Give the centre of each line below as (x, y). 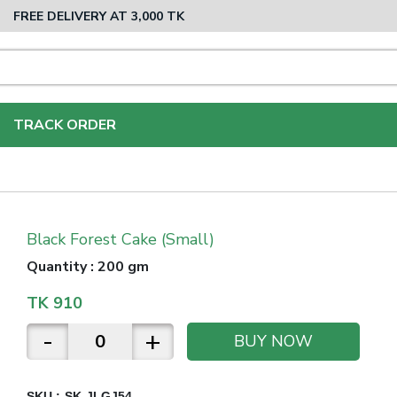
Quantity (56, 267)
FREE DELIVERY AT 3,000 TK (99, 16)
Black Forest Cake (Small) (120, 239)
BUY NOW (273, 341)
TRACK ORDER (65, 125)
